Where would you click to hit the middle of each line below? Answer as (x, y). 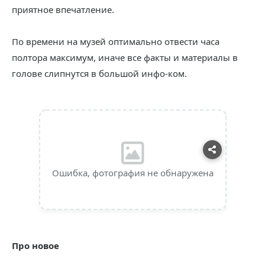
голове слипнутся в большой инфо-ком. (99, 73)
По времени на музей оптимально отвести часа (116, 41)
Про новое (35, 245)
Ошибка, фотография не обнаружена (132, 173)
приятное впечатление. (63, 9)
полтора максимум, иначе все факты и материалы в (125, 57)
